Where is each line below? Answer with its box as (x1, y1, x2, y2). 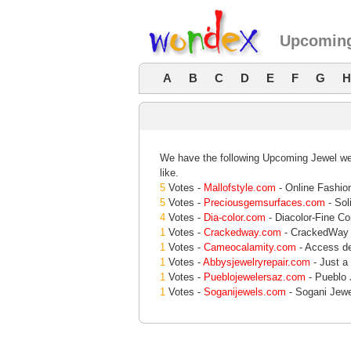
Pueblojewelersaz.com (204, 271, 306, 283)
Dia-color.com (204, 212, 266, 223)
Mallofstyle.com (204, 182, 276, 194)
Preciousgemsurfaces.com (204, 197, 325, 208)
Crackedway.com (204, 226, 281, 238)
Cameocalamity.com (204, 241, 296, 253)
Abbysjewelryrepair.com (203, 256, 310, 268)
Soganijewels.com (204, 286, 286, 298)
